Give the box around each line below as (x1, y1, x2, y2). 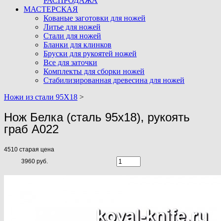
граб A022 (4, 122, 59, 136)
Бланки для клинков (43, 40, 111, 49)
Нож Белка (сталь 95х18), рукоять (4, 110, 190, 124)
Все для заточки (43, 58, 97, 67)
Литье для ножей (43, 23, 101, 31)
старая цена (18, 146, 54, 153)
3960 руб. (21, 157, 48, 165)
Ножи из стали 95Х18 (4, 93, 77, 101)
